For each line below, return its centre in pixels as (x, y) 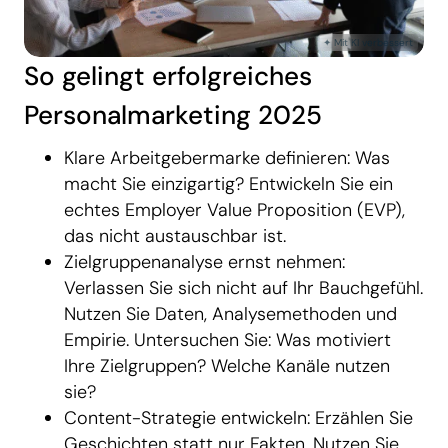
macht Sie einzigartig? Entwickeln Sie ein (228, 184)
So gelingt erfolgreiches (168, 76)
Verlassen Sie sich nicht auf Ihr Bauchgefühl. (243, 288)
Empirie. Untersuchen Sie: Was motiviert (227, 340)
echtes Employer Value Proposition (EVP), (234, 210)
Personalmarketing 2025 (173, 115)
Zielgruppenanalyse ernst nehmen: (204, 262)
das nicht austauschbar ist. (175, 236)
